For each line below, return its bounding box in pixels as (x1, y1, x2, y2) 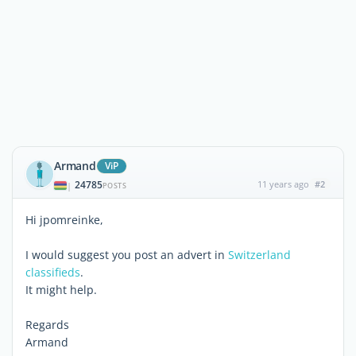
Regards (25, 317, 69, 332)
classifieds (25, 265, 80, 280)
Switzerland (228, 247, 291, 262)
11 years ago (257, 178, 309, 190)
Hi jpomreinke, (25, 212, 103, 227)
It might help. (25, 282, 97, 297)
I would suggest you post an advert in (25, 247, 228, 262)
